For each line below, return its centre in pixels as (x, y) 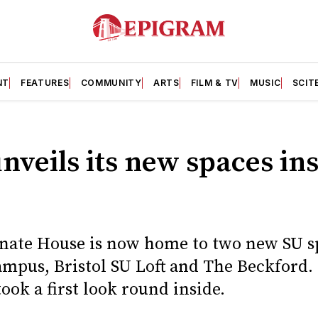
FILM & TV (215, 82)
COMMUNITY (111, 82)
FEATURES (45, 82)
